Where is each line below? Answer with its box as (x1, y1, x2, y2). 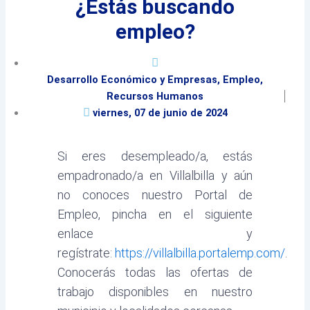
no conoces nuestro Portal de (57, 187, 253, 202)
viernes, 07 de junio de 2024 (92, 106, 228, 119)
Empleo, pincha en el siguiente (57, 206, 253, 221)
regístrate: (57, 245, 115, 260)
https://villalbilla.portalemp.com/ (114, 245, 285, 260)
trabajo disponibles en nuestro (57, 284, 253, 299)
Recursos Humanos (107, 89, 203, 102)
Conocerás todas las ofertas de (57, 264, 253, 280)
